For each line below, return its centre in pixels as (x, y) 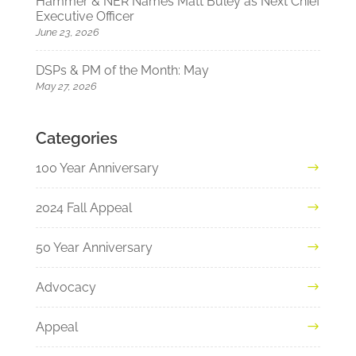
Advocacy (66, 288)
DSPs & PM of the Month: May (122, 71)
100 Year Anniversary (97, 168)
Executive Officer (85, 17)
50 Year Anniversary (94, 248)
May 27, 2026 (66, 87)
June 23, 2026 (67, 33)
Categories (76, 139)
